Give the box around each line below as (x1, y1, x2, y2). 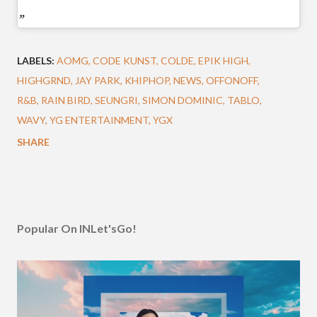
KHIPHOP (125, 74, 169, 86)
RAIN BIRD (41, 93, 91, 106)
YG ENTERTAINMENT (50, 113, 149, 126)
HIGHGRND (17, 74, 71, 86)
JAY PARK (75, 74, 120, 86)
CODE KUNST (93, 54, 156, 67)
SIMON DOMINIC (142, 93, 223, 106)
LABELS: (17, 54, 54, 67)
